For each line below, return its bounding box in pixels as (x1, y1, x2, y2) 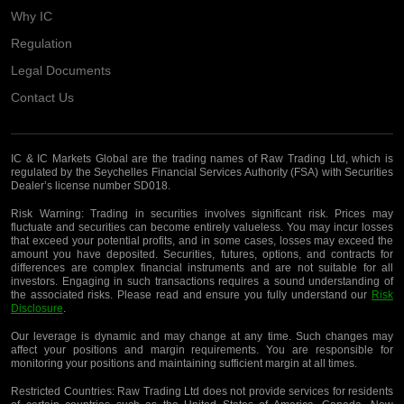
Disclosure (11, 301, 63, 315)
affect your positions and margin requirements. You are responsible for (11, 343, 393, 356)
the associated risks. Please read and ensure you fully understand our (11, 288, 372, 301)
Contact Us (11, 89, 74, 105)
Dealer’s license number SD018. (11, 179, 170, 192)
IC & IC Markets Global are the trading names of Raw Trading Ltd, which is (11, 151, 393, 165)
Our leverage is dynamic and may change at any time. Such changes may (11, 329, 393, 343)
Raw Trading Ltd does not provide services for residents (114, 384, 393, 398)
